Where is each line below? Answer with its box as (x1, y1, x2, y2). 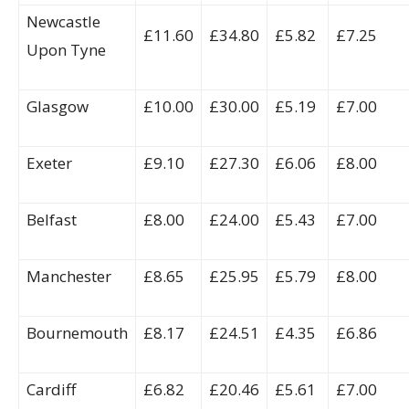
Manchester (26, 266, 111, 287)
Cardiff (26, 379, 76, 400)
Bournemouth (26, 322, 128, 343)
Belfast (26, 209, 77, 230)
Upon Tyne (26, 39, 106, 60)
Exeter (26, 152, 72, 173)
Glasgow (26, 96, 89, 117)
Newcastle (26, 11, 100, 32)
